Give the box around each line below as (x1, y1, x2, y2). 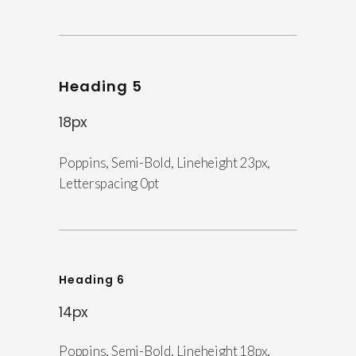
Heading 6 (59, 272, 125, 288)
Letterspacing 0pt (59, 175, 160, 192)
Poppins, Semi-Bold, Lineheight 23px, (59, 154, 271, 172)
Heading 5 (59, 76, 142, 97)
